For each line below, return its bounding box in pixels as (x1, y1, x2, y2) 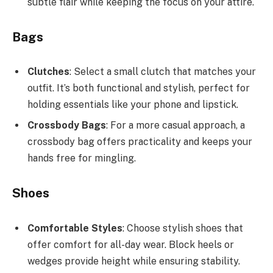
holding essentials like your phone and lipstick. (27, 99, 238, 111)
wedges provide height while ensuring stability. (27, 255, 240, 267)
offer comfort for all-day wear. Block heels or (27, 238, 234, 250)
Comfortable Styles (27, 222, 122, 234)
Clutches (27, 66, 69, 78)
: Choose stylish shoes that (122, 222, 243, 234)
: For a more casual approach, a (106, 119, 245, 132)
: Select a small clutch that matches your (69, 66, 256, 78)
